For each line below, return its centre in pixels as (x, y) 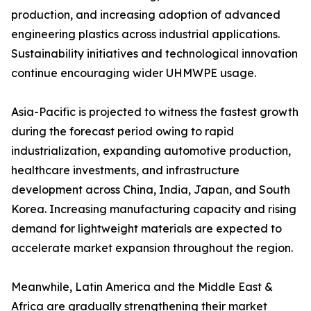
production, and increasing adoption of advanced (146, 15)
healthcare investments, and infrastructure (125, 170)
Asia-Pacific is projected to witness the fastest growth (155, 112)
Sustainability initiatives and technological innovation (154, 54)
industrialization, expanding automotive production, (151, 151)
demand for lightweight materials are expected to (146, 229)
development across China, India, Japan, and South (151, 190)
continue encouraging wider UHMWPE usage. (134, 73)
